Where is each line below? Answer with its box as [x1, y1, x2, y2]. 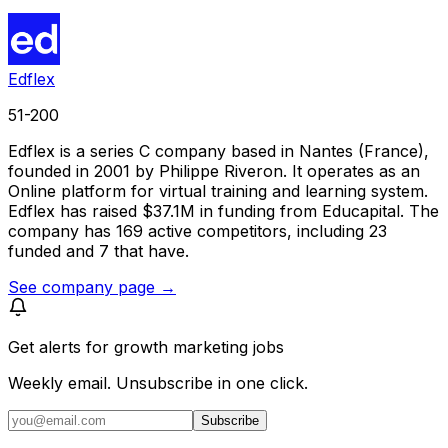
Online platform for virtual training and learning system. [8, 180, 428, 201]
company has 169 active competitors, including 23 [8, 220, 387, 241]
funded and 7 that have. [8, 240, 189, 261]
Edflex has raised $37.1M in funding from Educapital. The [8, 200, 439, 221]
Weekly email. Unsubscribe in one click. [8, 372, 308, 393]
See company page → [8, 276, 176, 297]
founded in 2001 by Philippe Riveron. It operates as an [8, 160, 420, 181]
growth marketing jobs [114, 336, 284, 357]
